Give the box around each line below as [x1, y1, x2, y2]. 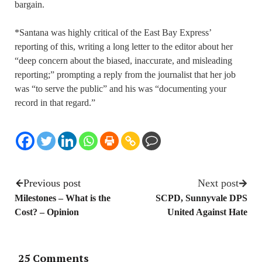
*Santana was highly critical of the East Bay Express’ [15, 27, 211, 38]
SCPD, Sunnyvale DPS [156, 193, 247, 204]
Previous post [23, 177, 81, 189]
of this [50, 42, 73, 52]
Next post [198, 177, 239, 189]
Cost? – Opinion [15, 207, 79, 218]
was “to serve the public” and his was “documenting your [15, 84, 226, 94]
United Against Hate [167, 207, 247, 218]
